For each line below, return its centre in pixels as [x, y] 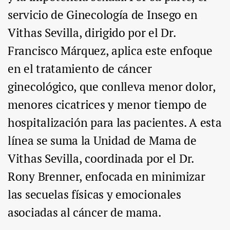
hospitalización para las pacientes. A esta [115, 123]
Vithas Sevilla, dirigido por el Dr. [92, 33]
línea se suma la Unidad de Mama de [102, 141]
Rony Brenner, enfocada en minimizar [107, 177]
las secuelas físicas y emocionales [94, 195]
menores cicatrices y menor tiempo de [107, 105]
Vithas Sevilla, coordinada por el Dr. [101, 159]
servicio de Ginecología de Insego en [103, 15]
